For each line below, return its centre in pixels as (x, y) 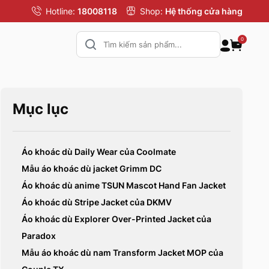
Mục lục (41, 109)
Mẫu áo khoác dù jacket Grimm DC (92, 169)
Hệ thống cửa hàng (204, 11)
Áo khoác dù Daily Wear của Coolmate (99, 152)
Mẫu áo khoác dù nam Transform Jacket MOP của (123, 253)
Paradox (39, 236)
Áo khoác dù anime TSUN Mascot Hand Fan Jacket (124, 186)
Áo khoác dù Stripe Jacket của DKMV (97, 202)
